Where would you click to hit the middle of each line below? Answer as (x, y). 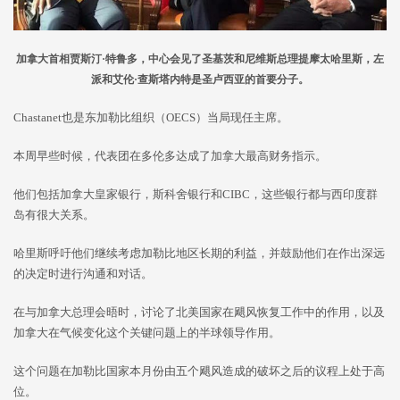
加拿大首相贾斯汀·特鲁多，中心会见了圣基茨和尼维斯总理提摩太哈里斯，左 (200, 59)
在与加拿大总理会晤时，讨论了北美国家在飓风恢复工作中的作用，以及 (199, 312)
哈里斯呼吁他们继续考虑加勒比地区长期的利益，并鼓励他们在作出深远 (199, 254)
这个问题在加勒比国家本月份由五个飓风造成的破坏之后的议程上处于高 (199, 371)
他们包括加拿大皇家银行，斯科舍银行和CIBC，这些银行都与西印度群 (196, 195)
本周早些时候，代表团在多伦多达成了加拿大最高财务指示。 (170, 156)
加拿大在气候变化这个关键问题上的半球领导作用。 (147, 333)
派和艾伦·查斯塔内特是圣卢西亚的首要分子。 (200, 80)
